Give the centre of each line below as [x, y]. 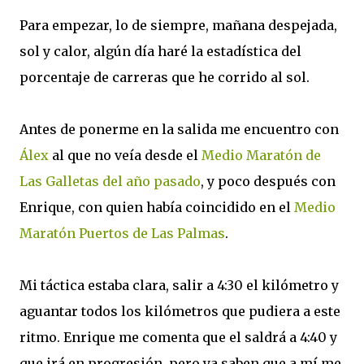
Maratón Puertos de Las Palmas [122, 233]
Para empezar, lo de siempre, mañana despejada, [178, 25]
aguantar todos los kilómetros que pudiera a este [180, 311]
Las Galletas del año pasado [110, 181]
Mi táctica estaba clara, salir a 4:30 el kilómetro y [179, 285]
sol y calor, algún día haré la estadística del [160, 51]
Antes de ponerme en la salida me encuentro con [179, 129]
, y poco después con [268, 181]
